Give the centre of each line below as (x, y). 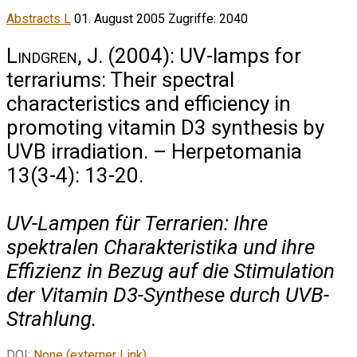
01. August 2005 (121, 19)
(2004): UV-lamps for (202, 55)
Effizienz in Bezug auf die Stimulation (171, 271)
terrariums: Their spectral (120, 79)
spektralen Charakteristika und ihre (161, 247)
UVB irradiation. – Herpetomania (154, 151)
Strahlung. (52, 318)
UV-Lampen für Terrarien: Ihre (137, 223)
